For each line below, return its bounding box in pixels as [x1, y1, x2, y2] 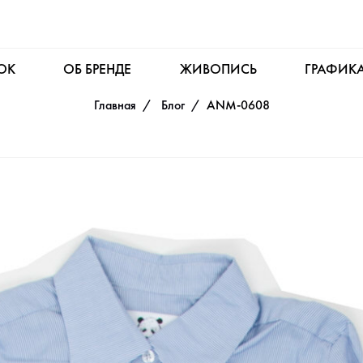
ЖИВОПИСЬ [179, 60, 257, 79]
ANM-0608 [206, 96, 270, 114]
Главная [93, 96, 136, 114]
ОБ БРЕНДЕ [63, 60, 132, 79]
